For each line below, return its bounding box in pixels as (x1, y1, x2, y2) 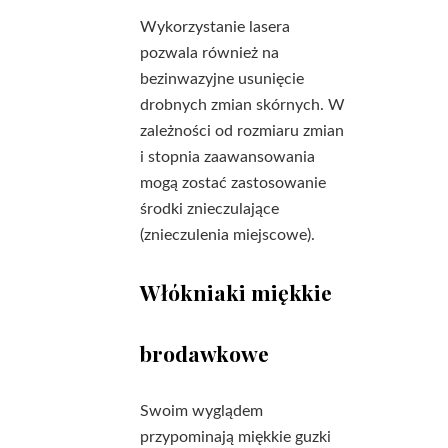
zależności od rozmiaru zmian (140, 123, 344, 139)
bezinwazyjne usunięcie (140, 71, 304, 87)
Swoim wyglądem (140, 403, 263, 419)
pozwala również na (140, 45, 279, 61)
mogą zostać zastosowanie (140, 175, 326, 191)
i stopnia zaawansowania (140, 149, 315, 165)
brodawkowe (140, 339, 274, 367)
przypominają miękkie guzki (140, 429, 331, 445)
